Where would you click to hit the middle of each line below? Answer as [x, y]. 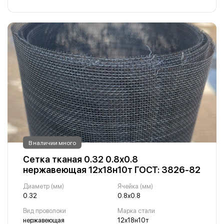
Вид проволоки [44, 211]
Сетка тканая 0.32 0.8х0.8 [80, 159]
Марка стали [136, 211]
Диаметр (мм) [43, 186]
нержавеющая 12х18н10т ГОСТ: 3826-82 [112, 170]
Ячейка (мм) [135, 186]
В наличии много [52, 142]
